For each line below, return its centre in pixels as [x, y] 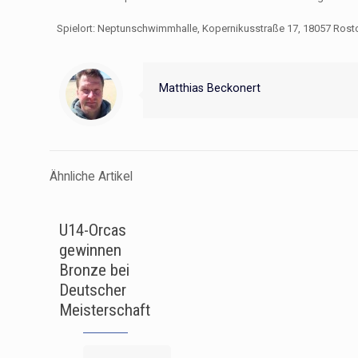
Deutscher [93, 290]
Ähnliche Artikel [91, 176]
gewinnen [90, 250]
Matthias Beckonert [210, 88]
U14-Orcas [93, 230]
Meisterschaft [105, 310]
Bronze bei [94, 270]
